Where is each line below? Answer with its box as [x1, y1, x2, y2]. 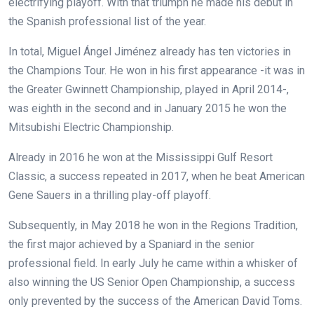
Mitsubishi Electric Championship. [8, 120, 174, 134]
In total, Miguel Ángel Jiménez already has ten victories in [8, 44, 291, 58]
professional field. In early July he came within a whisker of [8, 256, 298, 270]
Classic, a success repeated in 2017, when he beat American [8, 169, 305, 183]
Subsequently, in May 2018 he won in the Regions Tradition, [8, 218, 298, 232]
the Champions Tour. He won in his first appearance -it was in [8, 63, 305, 77]
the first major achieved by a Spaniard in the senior [8, 237, 254, 251]
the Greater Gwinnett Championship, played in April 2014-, [8, 82, 289, 96]
